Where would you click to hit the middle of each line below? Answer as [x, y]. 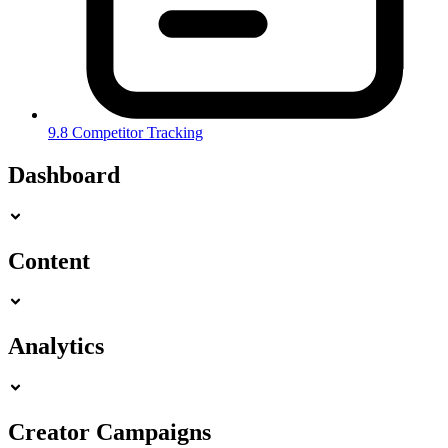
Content [49, 260]
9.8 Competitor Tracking [125, 132]
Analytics [56, 346]
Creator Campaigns [109, 432]
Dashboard [64, 174]
